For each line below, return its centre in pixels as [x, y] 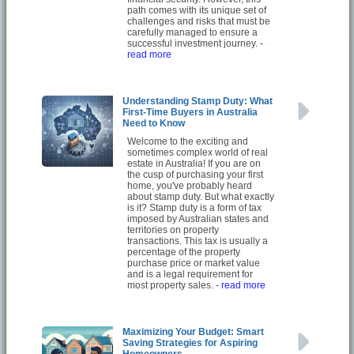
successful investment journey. [194, 43]
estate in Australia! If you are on [194, 163]
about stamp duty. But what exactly [201, 196]
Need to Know [154, 123]
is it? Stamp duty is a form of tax [195, 207]
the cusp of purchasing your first [196, 174]
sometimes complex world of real [198, 152]
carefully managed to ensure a [193, 32]
